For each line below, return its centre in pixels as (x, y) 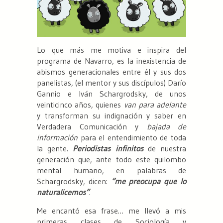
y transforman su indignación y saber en (111, 116)
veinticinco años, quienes (80, 105)
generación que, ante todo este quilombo (111, 160)
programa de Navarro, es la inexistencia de (111, 61)
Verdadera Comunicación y (92, 127)
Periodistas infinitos (108, 149)
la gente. (55, 149)
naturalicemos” (63, 192)
